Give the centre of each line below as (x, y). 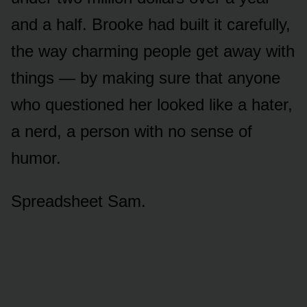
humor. (36, 158)
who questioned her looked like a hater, (152, 104)
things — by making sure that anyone (146, 77)
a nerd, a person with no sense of (132, 131)
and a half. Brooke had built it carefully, (151, 24)
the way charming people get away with (153, 51)
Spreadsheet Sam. (78, 201)
